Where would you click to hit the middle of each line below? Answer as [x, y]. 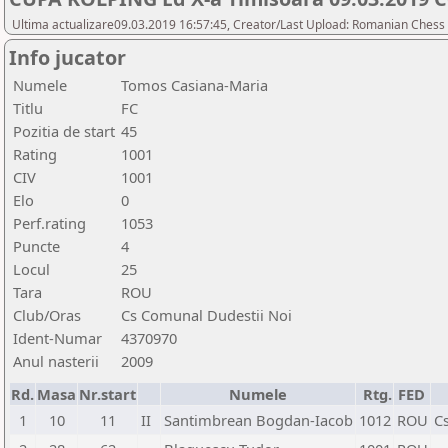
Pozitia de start [64, 131]
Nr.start [107, 394]
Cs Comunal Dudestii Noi [206, 315]
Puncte [36, 246]
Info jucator [67, 57]
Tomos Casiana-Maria [194, 85]
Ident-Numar [57, 338]
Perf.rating [49, 223]
